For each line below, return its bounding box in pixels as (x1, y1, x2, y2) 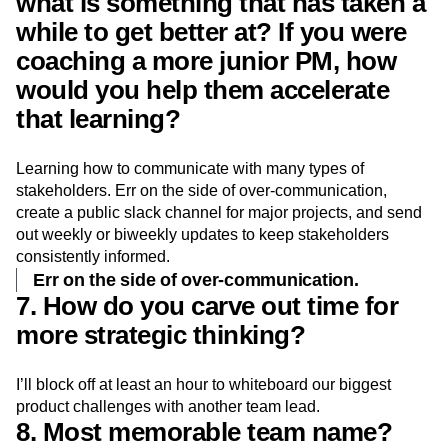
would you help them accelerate (16, 75, 389, 105)
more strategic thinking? (16, 320, 305, 350)
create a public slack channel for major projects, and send (16, 204, 422, 221)
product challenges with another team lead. (16, 398, 320, 415)
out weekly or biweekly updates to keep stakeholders (16, 226, 389, 243)
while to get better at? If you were (16, 17, 407, 47)
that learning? (16, 104, 180, 134)
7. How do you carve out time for (16, 291, 398, 321)
